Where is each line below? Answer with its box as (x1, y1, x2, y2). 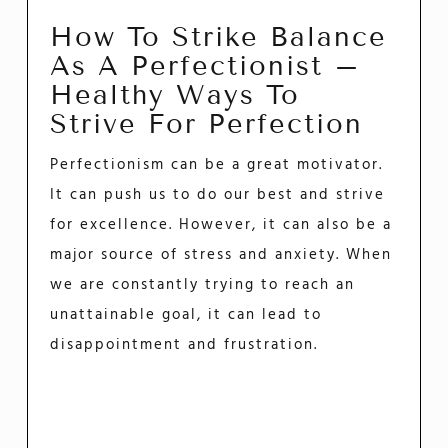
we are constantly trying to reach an (50, 272, 356, 297)
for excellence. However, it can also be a (50, 212, 393, 237)
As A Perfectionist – (50, 49, 362, 82)
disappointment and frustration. (50, 332, 319, 357)
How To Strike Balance (50, 20, 388, 53)
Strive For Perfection (50, 107, 364, 140)
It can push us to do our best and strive (50, 182, 386, 207)
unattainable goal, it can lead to (50, 302, 323, 327)
